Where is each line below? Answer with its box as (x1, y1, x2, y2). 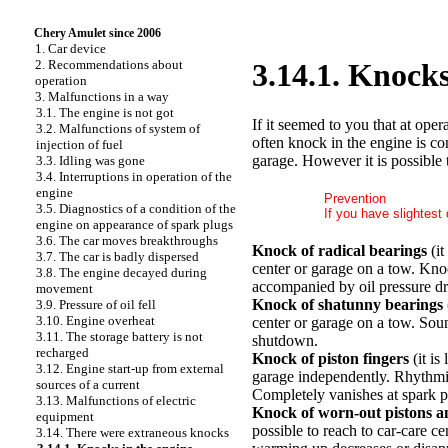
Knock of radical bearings (252, 241, 427, 259)
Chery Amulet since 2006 (34, 26, 161, 40)
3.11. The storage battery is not (36, 329, 203, 344)
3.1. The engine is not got (36, 105, 174, 120)
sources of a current (36, 377, 140, 392)
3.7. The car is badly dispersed (36, 249, 199, 264)
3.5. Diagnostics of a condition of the (36, 201, 236, 216)
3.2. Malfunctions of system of (36, 121, 200, 136)
